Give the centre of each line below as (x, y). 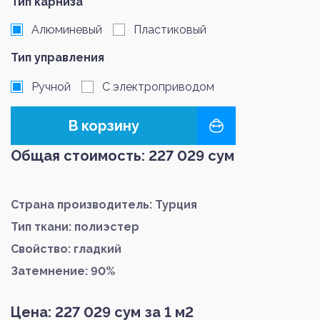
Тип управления (57, 57)
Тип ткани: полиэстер (75, 226)
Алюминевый (67, 29)
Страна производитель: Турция (104, 204)
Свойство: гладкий (66, 249)
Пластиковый (170, 29)
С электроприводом (158, 86)
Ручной (51, 86)
